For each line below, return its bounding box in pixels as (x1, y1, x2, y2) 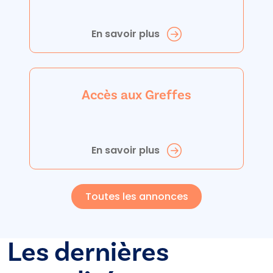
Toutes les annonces (85, 189, 188, 204)
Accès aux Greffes (82, 86, 191, 104)
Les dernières (7, 235, 169, 271)
